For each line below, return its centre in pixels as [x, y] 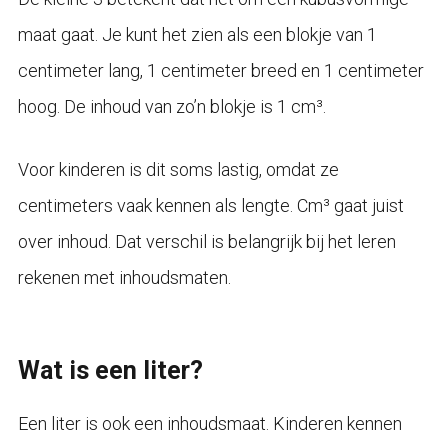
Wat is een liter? [110, 370]
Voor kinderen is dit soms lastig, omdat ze [178, 169]
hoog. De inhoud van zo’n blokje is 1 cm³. [171, 106]
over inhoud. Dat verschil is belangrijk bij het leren [206, 241]
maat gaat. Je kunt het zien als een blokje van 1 [197, 34]
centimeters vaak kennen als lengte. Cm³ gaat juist [210, 205]
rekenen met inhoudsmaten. [124, 277]
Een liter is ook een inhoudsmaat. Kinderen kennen [209, 423]
